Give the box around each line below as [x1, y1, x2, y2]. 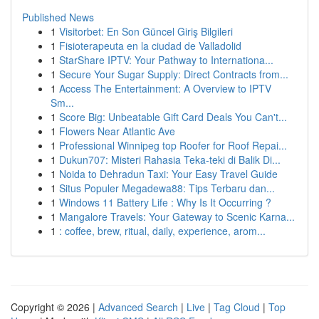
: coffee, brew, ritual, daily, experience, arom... [59, 224, 266, 238]
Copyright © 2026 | [11, 300, 98, 314]
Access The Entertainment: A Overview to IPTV [59, 81, 271, 95]
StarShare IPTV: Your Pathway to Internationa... [59, 53, 273, 67]
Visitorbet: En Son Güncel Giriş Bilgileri [59, 24, 233, 38]
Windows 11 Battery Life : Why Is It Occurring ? [59, 195, 271, 209]
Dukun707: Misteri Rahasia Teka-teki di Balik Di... [59, 152, 281, 167]
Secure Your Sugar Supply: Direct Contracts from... [59, 67, 288, 81]
